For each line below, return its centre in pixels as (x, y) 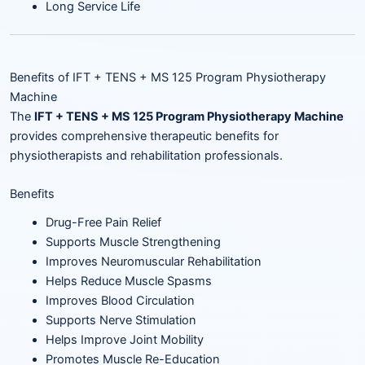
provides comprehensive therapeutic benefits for (144, 136)
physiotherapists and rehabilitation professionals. (146, 156)
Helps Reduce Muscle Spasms (128, 281)
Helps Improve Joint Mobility (124, 339)
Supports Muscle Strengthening (133, 242)
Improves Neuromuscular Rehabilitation (153, 261)
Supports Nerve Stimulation (121, 320)
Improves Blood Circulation (120, 300)
